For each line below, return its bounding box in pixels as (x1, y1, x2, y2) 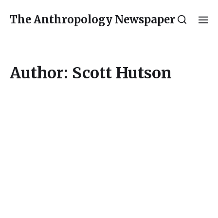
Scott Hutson (72, 63, 172, 83)
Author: (10, 63, 72, 83)
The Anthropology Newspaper (10, 13, 175, 26)
